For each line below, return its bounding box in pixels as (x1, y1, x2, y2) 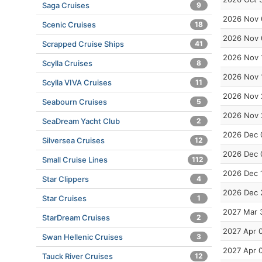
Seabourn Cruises (42, 97, 107, 106)
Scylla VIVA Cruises (42, 78, 112, 87)
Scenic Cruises (42, 20, 96, 29)
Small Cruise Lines (42, 155, 108, 164)
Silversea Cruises (42, 136, 105, 145)
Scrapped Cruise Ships (42, 39, 124, 49)
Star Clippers (42, 174, 89, 184)
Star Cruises (42, 194, 87, 203)
